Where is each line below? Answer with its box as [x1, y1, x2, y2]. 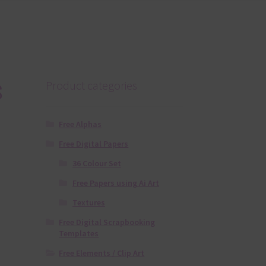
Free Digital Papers [59, 138, 129, 150]
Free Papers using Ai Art [72, 178, 159, 189]
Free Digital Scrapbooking [59, 217, 156, 228]
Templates [59, 228, 99, 239]
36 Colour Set [72, 158, 121, 169]
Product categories [45, 77, 137, 93]
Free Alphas [59, 119, 102, 130]
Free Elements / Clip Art [59, 248, 145, 259]
